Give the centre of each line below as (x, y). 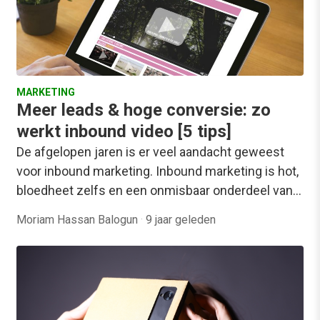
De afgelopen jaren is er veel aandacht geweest (150, 152)
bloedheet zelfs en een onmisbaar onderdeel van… (159, 191)
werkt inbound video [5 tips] (124, 132)
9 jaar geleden (181, 220)
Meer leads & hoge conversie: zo (144, 110)
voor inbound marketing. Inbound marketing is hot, (157, 171)
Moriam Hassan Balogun (79, 220)
